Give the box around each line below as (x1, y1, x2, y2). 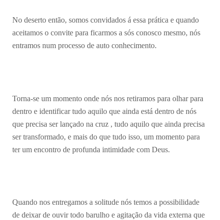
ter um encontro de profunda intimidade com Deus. (12, 145, 170, 154)
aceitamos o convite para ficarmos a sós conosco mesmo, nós (12, 28, 200, 37)
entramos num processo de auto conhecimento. (12, 41, 157, 50)
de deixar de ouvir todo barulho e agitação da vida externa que (12, 210, 205, 219)
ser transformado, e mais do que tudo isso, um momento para (12, 132, 200, 141)
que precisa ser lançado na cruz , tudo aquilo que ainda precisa (12, 119, 205, 128)
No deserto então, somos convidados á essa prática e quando (12, 16, 199, 25)
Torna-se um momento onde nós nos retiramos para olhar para (12, 94, 203, 103)
